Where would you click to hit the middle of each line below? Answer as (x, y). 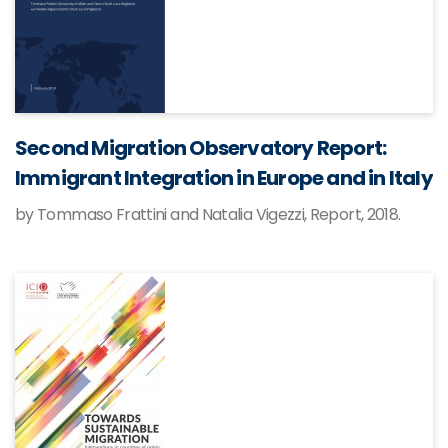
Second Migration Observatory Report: (201, 148)
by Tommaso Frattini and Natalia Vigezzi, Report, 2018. (208, 214)
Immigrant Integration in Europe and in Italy (224, 178)
